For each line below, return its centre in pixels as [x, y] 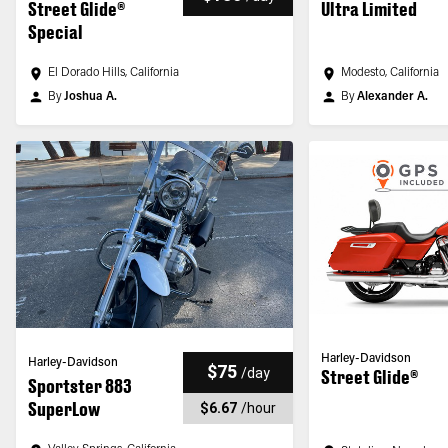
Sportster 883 [80, 386]
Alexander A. [393, 97]
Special [55, 32]
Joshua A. [90, 97]
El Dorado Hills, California [113, 73]
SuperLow [64, 409]
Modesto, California [390, 73]
